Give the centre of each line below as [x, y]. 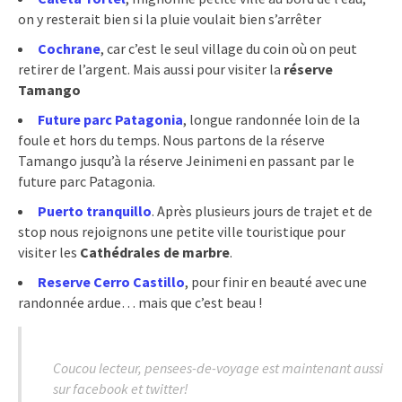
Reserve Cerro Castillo [111, 281]
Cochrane [69, 48]
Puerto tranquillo [95, 210]
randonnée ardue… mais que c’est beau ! [140, 302]
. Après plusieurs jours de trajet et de [262, 210]
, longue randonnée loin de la [271, 119]
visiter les [49, 252]
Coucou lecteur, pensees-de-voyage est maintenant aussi [218, 367]
